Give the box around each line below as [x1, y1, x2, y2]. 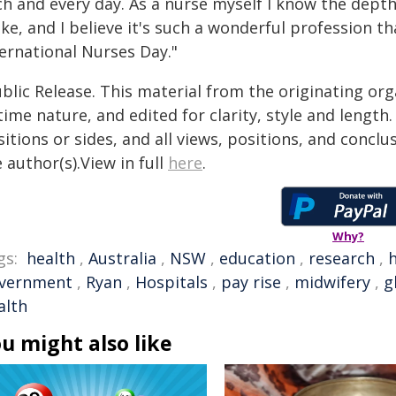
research [308, 247, 375, 269]
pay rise [221, 271, 281, 293]
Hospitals [135, 271, 208, 293]
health [27, 247, 75, 269]
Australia [88, 247, 156, 269]
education [219, 247, 295, 269]
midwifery [294, 271, 370, 293]
